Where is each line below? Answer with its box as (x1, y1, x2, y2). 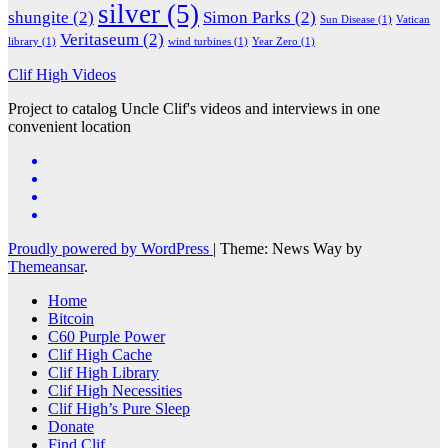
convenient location (8, 117, 131, 135)
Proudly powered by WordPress (8, 239, 213, 257)
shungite (8, 7, 69, 27)
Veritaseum (60, 29, 139, 49)
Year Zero (252, 35, 298, 47)
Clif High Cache (48, 345, 152, 363)
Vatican (396, 13, 430, 25)
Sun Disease (320, 13, 375, 25)
